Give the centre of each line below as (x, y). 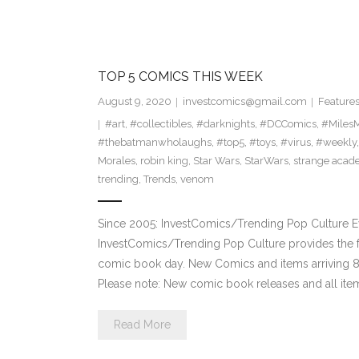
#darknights (225, 124)
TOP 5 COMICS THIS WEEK (180, 77)
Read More (142, 325)
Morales (116, 161)
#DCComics (288, 124)
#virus (295, 143)
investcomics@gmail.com (244, 102)
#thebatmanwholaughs (154, 143)
